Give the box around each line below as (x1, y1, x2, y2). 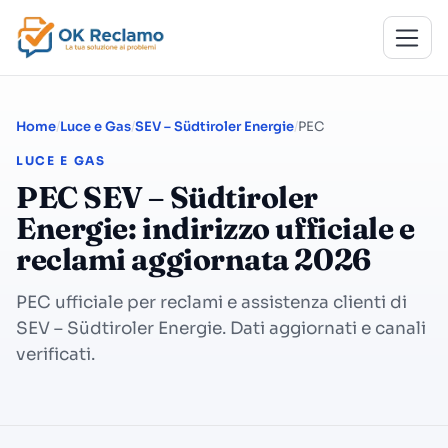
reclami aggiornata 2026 (16, 241, 371, 278)
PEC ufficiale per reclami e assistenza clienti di (16, 292, 407, 313)
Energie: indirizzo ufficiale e (16, 210, 415, 247)
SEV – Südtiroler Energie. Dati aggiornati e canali (16, 318, 426, 339)
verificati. (16, 344, 95, 365)
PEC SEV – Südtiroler (16, 179, 318, 216)
